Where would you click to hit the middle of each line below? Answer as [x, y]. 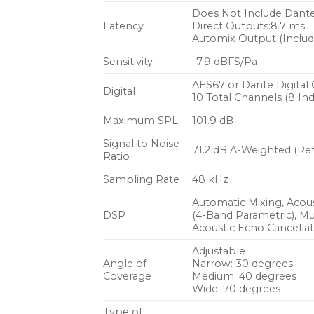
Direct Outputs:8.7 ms [249, 26]
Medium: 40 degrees [245, 277]
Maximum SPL [141, 121]
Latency [123, 26]
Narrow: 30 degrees [243, 264]
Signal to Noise [141, 144]
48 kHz [211, 180]
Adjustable [219, 251]
